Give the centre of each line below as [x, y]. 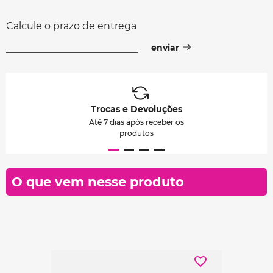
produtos [136, 133]
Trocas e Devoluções [136, 109]
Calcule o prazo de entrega [71, 26]
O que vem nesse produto [98, 182]
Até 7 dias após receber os [136, 122]
